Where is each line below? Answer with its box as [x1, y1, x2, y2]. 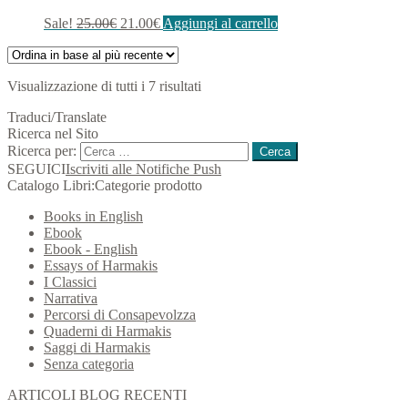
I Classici [44, 273, 97, 290]
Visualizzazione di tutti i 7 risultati [7, 77, 201, 94]
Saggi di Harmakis [44, 339, 150, 355]
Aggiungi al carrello [163, 15, 278, 31]
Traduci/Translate [7, 108, 107, 125]
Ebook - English [44, 240, 138, 257]
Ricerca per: [7, 142, 76, 158]
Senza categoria [44, 355, 134, 372]
